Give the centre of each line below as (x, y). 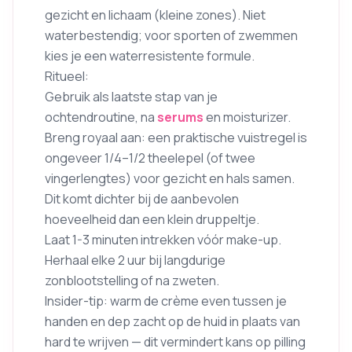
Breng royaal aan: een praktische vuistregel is (176, 137)
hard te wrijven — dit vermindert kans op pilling (175, 342)
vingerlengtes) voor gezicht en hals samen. (170, 178)
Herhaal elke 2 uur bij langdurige (135, 260)
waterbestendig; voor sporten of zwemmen (171, 35)
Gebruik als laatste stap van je (131, 97)
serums (180, 117)
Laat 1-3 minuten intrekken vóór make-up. (163, 240)
